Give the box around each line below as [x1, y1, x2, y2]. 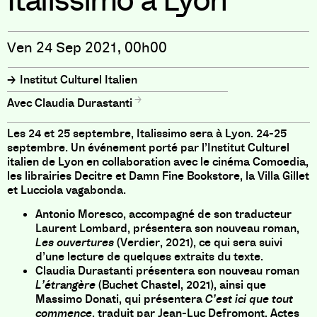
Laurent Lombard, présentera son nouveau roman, [35, 221, 299, 236]
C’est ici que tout [205, 292, 293, 307]
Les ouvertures [35, 235, 114, 250]
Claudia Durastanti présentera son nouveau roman [35, 263, 299, 279]
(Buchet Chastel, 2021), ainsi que [96, 277, 266, 293]
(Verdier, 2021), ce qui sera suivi [114, 235, 282, 250]
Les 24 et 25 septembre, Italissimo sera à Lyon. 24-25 [7, 126, 287, 141]
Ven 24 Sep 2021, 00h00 [7, 39, 167, 57]
